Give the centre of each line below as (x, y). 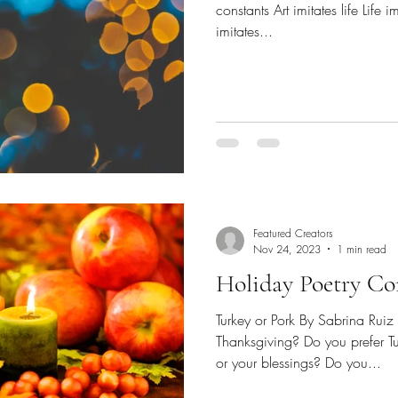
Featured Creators (293, 233)
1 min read (362, 249)
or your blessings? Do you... (298, 362)
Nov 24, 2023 (287, 249)
